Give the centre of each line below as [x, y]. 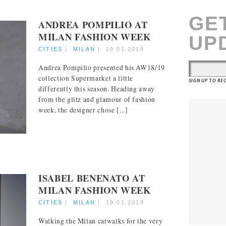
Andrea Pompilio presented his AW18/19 [102, 68]
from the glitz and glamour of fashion [97, 99]
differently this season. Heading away [97, 89]
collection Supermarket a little [86, 78]
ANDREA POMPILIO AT [93, 24]
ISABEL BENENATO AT [92, 178]
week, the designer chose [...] [83, 110]
